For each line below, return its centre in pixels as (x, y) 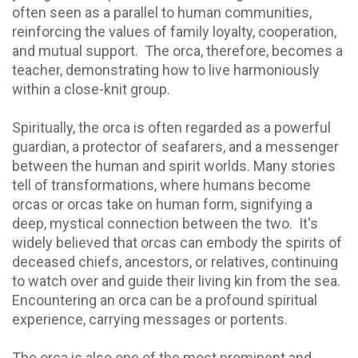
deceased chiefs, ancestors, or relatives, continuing (175, 262)
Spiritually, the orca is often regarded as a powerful (171, 128)
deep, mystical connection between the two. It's (165, 224)
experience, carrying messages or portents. (153, 320)
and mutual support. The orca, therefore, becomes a (177, 51)
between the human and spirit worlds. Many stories (174, 166)
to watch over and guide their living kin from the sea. (176, 281)
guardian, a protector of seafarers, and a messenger (175, 147)
